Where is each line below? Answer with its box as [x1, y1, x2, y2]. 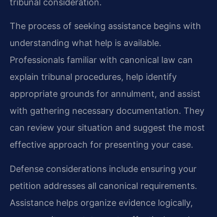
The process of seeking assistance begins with [10, 21, 201, 31]
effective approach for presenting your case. [10, 139, 193, 150]
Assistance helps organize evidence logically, [10, 197, 193, 208]
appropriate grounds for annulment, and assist [10, 89, 201, 99]
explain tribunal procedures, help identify [10, 72, 177, 82]
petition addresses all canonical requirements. [10, 180, 197, 191]
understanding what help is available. [10, 38, 161, 48]
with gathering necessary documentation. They [10, 106, 204, 116]
